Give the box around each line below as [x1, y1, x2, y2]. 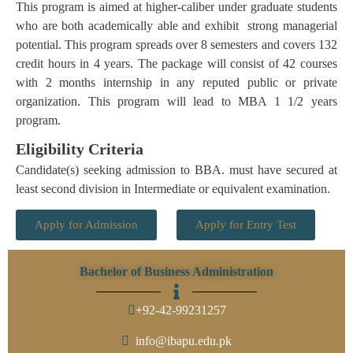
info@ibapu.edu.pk [129, 333, 232, 347]
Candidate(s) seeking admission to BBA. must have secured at [16, 162, 337, 176]
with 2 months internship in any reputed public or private [16, 75, 337, 89]
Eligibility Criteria [16, 139, 143, 158]
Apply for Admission [35, 218, 138, 232]
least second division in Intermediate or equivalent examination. [16, 181, 330, 195]
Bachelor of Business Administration [80, 265, 273, 279]
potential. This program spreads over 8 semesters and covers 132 [16, 37, 337, 51]
